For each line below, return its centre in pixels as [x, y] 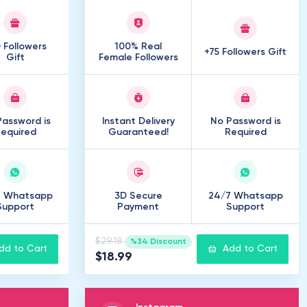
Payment [138, 207]
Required [245, 132]
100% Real [138, 47]
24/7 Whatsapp [245, 196]
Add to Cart [250, 249]
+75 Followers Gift [245, 52]
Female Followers [138, 58]
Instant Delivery [138, 121]
